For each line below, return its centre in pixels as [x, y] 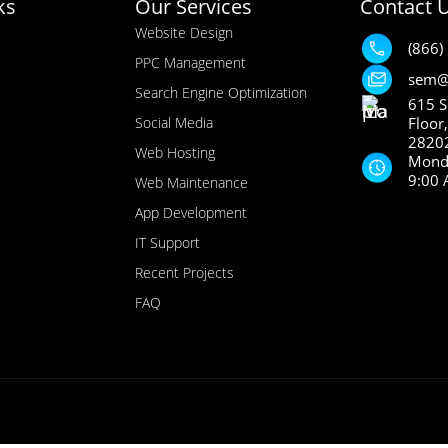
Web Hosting [174, 152]
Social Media [173, 122]
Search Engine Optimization [220, 92]
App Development [190, 212]
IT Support [167, 242]
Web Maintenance [191, 182]
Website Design [183, 32]
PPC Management [190, 62]
